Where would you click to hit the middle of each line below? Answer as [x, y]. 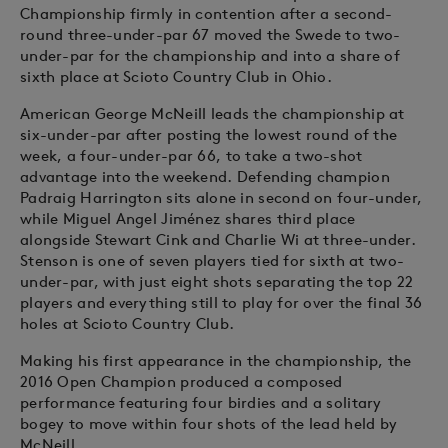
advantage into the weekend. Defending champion [205, 176]
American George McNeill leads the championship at [212, 113]
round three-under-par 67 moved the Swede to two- [210, 34]
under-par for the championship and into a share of [210, 55]
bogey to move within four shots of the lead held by [209, 423]
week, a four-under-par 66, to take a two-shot [191, 155]
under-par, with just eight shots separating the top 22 [217, 281]
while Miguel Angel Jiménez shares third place [188, 218]
